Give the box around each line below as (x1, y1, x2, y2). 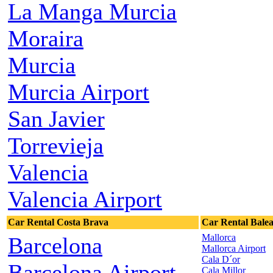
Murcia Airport (8, 79, 149, 105)
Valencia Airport (8, 186, 162, 213)
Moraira (8, 26, 83, 52)
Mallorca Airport (202, 243, 266, 254)
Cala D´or (202, 254, 240, 265)
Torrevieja (8, 133, 104, 159)
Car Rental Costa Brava (8, 217, 108, 228)
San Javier (8, 106, 105, 132)
